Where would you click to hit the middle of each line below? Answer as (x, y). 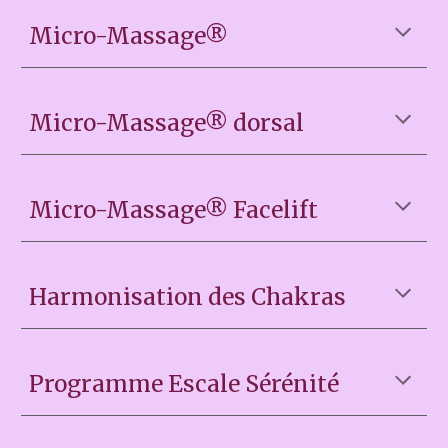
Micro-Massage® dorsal (169, 123)
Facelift (276, 210)
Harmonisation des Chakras (188, 297)
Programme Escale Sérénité (184, 384)
